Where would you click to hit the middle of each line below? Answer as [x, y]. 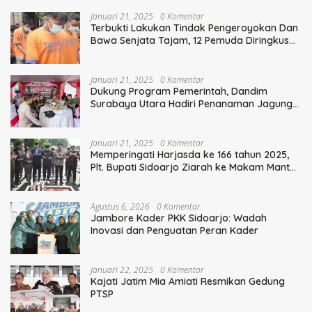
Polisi [102, 53]
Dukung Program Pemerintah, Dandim [179, 91]
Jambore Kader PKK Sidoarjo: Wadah [179, 218]
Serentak [111, 116]
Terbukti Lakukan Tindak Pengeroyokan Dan [194, 28]
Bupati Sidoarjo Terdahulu [151, 179]
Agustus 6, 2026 [120, 206]
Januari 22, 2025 [122, 270]
